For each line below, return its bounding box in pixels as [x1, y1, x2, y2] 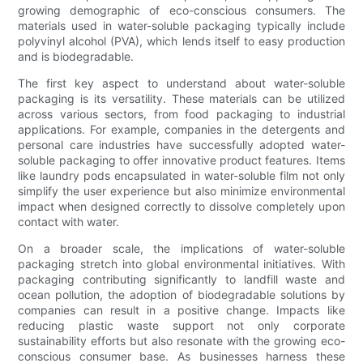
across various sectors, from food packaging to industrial [18, 107, 345, 122]
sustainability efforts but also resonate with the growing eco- [18, 334, 345, 348]
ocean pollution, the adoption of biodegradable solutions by [18, 288, 345, 302]
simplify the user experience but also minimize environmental [18, 184, 345, 199]
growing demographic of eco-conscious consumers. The [18, 3, 345, 18]
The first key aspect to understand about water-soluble [18, 76, 345, 91]
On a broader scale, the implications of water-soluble [18, 241, 345, 256]
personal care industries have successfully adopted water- [18, 138, 345, 152]
